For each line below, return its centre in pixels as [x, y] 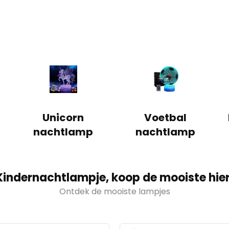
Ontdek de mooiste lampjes [114, 191]
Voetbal [166, 117]
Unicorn [63, 117]
